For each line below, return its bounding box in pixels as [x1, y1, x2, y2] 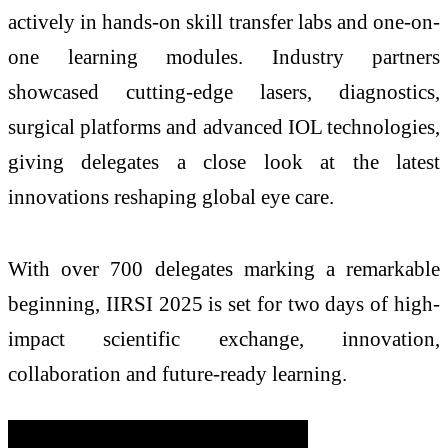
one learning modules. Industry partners [8, 45, 440, 69]
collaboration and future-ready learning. [8, 362, 347, 386]
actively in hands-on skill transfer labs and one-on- [8, 10, 440, 34]
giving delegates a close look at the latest [8, 150, 440, 174]
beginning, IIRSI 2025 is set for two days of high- [8, 292, 440, 316]
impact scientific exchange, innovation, [8, 327, 440, 351]
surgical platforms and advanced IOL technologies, [8, 115, 440, 139]
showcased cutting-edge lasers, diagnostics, [8, 80, 440, 104]
